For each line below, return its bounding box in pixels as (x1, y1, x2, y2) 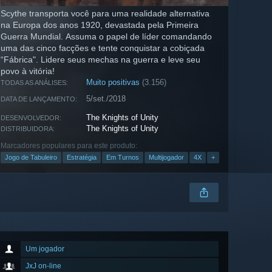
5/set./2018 (86, 94, 126, 104)
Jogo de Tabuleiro (5, 154, 57, 161)
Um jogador (25, 245, 64, 254)
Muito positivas (86, 78, 140, 87)
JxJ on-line (25, 262, 61, 271)
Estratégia (67, 154, 97, 161)
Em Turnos (106, 154, 139, 161)
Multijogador (149, 154, 184, 161)
